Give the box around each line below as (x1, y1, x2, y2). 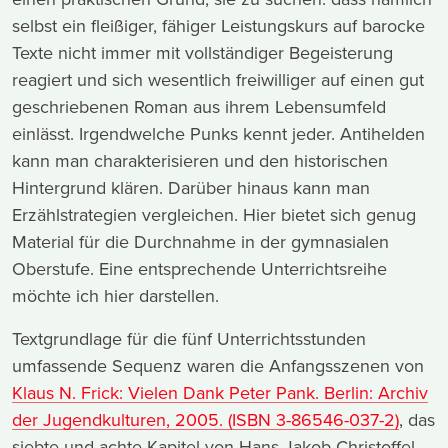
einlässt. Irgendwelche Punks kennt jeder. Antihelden (12, 121, 425, 147)
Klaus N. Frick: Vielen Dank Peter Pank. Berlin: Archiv (12, 380, 428, 406)
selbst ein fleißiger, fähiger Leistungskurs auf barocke (12, 13, 425, 39)
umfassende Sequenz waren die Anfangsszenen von (12, 353, 424, 379)
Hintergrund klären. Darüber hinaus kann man (12, 175, 370, 201)
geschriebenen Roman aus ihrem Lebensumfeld (12, 94, 386, 120)
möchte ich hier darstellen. (12, 283, 219, 309)
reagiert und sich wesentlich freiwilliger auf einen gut (12, 67, 424, 93)
